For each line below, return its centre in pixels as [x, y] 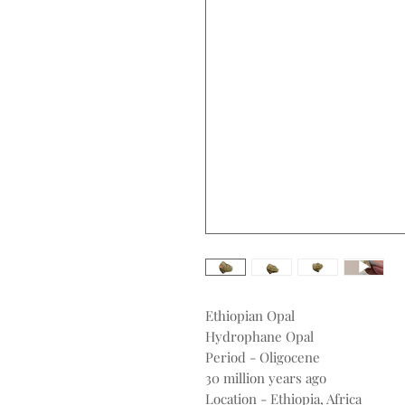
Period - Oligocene [264, 358]
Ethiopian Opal [250, 316]
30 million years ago [266, 378]
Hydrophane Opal [259, 337]
